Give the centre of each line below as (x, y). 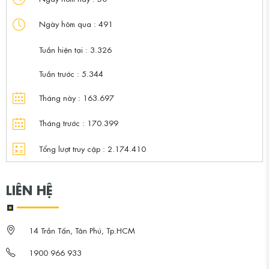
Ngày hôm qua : (68, 23)
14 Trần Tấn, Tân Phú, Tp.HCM (82, 230)
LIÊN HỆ (29, 189)
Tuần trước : (59, 73)
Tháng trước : (62, 122)
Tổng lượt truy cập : (72, 148)
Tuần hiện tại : (63, 49)
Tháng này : (60, 97)
